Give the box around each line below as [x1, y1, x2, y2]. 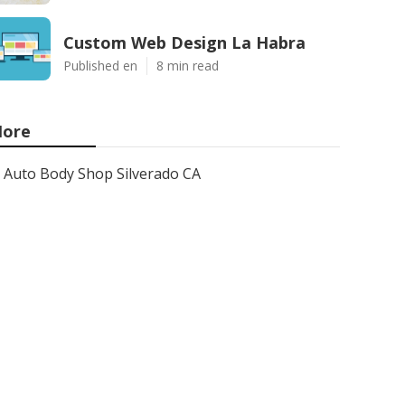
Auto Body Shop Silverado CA [4, 164, 201, 184]
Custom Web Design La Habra [63, 32, 306, 53]
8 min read [156, 57, 219, 74]
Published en [63, 57, 137, 74]
